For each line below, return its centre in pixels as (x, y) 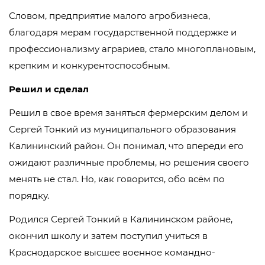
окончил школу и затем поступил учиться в (108, 236)
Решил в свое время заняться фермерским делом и (128, 113)
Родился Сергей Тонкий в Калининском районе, (121, 219)
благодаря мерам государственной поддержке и (123, 33)
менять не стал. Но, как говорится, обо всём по (117, 179)
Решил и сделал (49, 89)
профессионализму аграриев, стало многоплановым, (132, 49)
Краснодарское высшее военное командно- (112, 253)
